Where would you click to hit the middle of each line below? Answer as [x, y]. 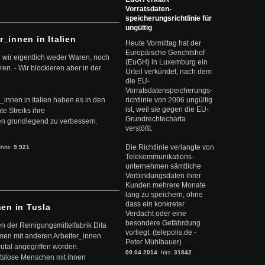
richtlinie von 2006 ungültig [169, 100]
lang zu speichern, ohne [164, 195]
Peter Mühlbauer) [153, 242]
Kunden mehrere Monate [166, 185]
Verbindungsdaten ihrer [163, 176]
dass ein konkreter [155, 204]
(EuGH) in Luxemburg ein [167, 62]
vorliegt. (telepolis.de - [161, 232]
